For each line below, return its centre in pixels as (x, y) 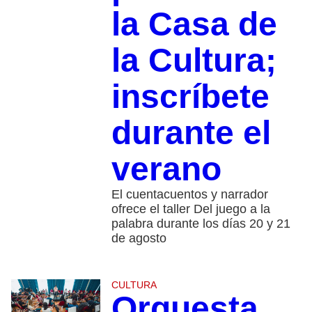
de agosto (139, 238)
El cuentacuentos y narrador (189, 194)
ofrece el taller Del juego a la (190, 209)
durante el (191, 132)
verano (166, 169)
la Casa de (194, 24)
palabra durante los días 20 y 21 (201, 223)
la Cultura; (194, 60)
